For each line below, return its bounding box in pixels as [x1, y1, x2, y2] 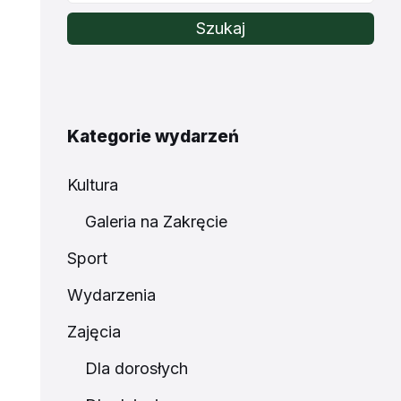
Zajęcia [66, 322, 121, 341]
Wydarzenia [66, 286, 156, 304]
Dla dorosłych [84, 359, 188, 378]
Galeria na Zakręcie [84, 212, 227, 231]
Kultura [66, 175, 118, 194]
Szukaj [195, 19, 245, 38]
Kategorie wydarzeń [66, 126, 239, 147]
